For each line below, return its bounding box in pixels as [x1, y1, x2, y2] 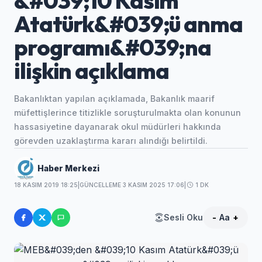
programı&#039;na [14, 33, 211, 62]
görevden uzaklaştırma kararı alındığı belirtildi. [14, 136, 208, 146]
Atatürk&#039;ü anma [14, 9, 243, 39]
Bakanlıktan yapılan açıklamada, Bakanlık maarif [14, 94, 215, 104]
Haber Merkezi [37, 163, 100, 173]
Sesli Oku [163, 212, 203, 222]
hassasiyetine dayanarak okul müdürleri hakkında [14, 122, 222, 132]
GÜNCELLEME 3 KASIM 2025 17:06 [80, 181, 185, 188]
